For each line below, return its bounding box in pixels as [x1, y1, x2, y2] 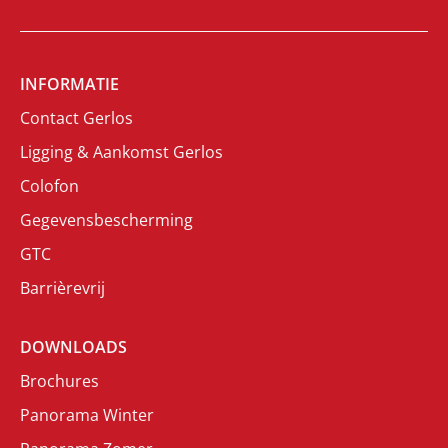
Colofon [20, 175, 79, 198]
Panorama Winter [20, 404, 154, 427]
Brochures [20, 370, 99, 393]
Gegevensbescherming [20, 209, 193, 232]
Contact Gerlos [20, 107, 133, 130]
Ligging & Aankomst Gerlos [20, 141, 223, 164]
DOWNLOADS [20, 336, 127, 359]
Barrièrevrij [20, 277, 105, 300]
